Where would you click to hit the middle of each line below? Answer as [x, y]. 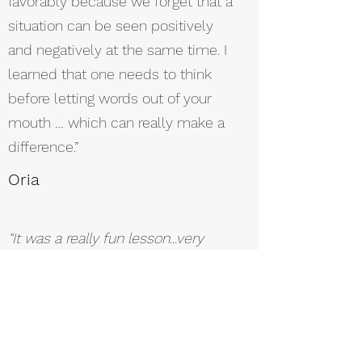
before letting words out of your [110, 98]
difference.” [45, 147]
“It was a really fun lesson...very [106, 238]
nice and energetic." [71, 262]
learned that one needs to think [110, 74]
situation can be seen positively [111, 25]
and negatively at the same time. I [118, 50]
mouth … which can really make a [116, 122]
